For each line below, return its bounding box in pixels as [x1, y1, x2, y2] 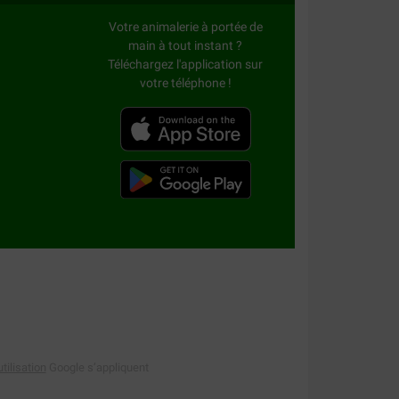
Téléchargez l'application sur [108, 57, 263, 72]
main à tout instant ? [128, 38, 242, 53]
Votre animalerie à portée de [108, 20, 263, 35]
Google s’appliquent [45, 360, 149, 374]
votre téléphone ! [139, 76, 232, 91]
